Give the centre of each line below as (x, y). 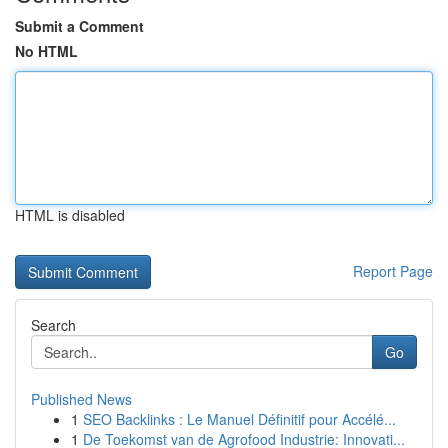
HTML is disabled (70, 215)
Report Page (393, 271)
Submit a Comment (79, 26)
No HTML (46, 51)
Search (53, 325)
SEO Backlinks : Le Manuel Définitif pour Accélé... (239, 419)
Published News (81, 399)
